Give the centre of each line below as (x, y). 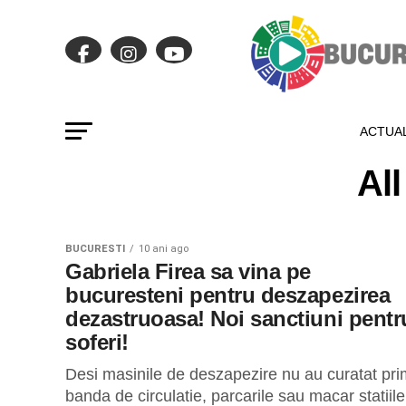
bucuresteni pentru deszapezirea (228, 295)
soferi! (97, 342)
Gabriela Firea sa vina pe (188, 271)
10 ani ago (164, 249)
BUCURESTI (95, 249)
